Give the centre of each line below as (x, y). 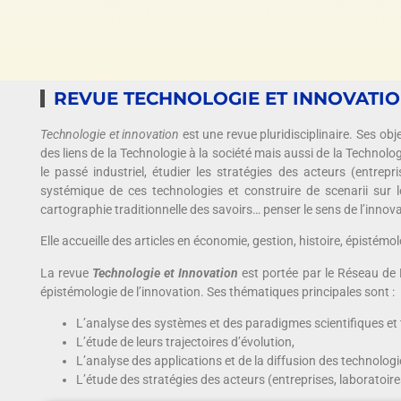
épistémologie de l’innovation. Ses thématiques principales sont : (218, 291)
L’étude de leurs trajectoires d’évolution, (185, 342)
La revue (67, 273)
